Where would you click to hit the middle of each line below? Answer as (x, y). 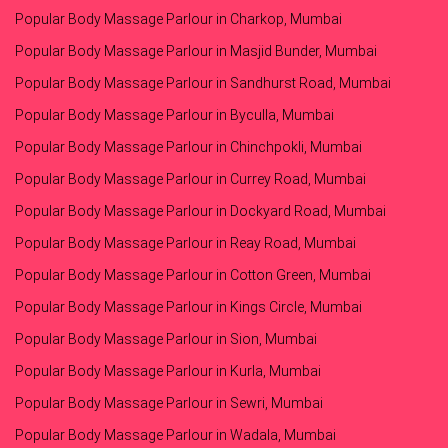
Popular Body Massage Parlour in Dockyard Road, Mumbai (200, 211)
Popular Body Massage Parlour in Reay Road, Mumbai (185, 243)
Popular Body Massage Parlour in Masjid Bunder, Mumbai (196, 51)
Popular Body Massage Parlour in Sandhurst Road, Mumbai (203, 83)
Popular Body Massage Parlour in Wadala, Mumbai (175, 435)
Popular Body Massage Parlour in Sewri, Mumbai (169, 403)
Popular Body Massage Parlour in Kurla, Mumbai (168, 371)
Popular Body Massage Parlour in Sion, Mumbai (166, 339)
